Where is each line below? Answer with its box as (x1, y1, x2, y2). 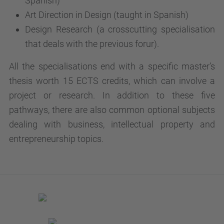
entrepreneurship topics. (9, 133, 103, 144)
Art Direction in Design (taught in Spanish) (25, 9, 188, 20)
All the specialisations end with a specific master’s (9, 61, 215, 71)
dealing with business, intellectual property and (9, 119, 215, 129)
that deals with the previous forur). (25, 38, 159, 49)
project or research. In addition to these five (9, 90, 215, 100)
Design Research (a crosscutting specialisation (25, 24, 215, 34)
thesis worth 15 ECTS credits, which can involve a (9, 75, 215, 86)
